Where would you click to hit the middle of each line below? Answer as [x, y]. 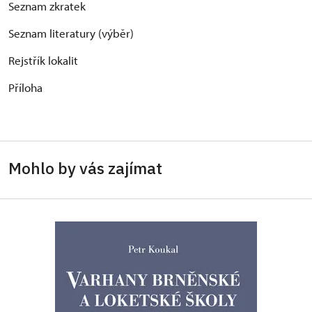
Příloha [25, 88]
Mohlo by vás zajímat [85, 168]
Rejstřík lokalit [43, 61]
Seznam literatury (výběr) [71, 33]
